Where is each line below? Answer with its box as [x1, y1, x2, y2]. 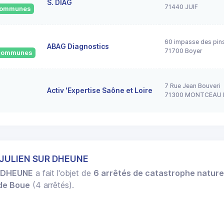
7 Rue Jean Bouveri [164, 81, 220, 89]
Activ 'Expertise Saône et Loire [47, 85, 152, 94]
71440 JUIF [164, 2, 198, 10]
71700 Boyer [164, 46, 202, 54]
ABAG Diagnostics [47, 41, 109, 50]
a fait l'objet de [33, 168, 94, 178]
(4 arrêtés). [30, 180, 74, 190]
